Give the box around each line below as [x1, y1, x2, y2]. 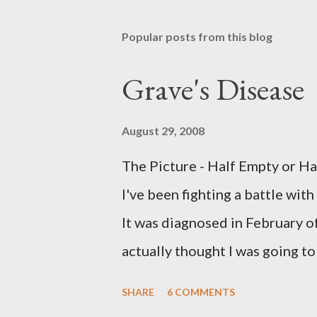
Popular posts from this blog [122, 30, 272, 43]
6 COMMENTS [167, 286, 235, 298]
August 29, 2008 [122, 124, 204, 137]
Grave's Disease [122, 69, 304, 109]
